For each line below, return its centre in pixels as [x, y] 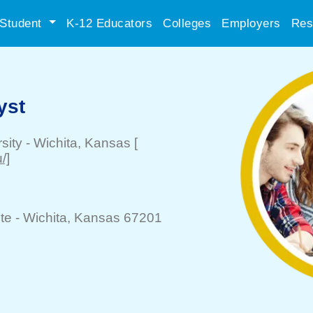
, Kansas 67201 [115, 218]
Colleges [187, 23]
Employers [251, 23]
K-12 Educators [109, 23]
